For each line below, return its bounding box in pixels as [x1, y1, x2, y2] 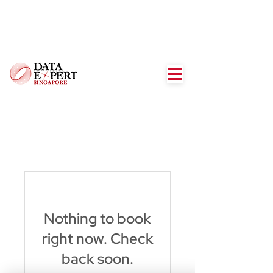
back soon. [62, 249, 133, 268]
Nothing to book [44, 209, 151, 228]
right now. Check [41, 229, 154, 248]
